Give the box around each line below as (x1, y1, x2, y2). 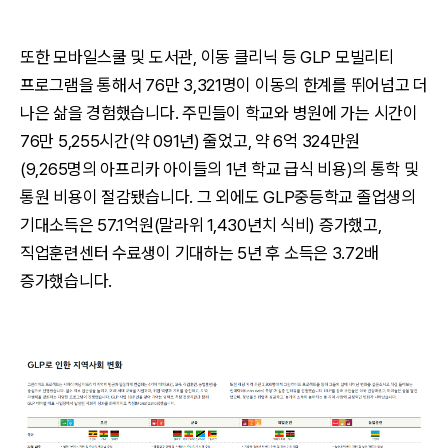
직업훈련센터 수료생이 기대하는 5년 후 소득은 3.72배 (20, 242, 379, 263)
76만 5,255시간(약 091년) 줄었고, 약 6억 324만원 (20, 130, 361, 151)
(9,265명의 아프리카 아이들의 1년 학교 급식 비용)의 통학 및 (20, 158, 419, 179)
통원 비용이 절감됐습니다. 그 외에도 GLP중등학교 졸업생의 (20, 186, 416, 207)
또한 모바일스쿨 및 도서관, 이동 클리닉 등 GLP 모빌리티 (20, 46, 394, 67)
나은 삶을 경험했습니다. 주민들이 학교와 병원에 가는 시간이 (20, 102, 418, 123)
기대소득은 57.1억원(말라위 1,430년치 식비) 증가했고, (20, 214, 382, 235)
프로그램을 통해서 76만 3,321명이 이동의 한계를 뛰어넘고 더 (20, 74, 428, 95)
